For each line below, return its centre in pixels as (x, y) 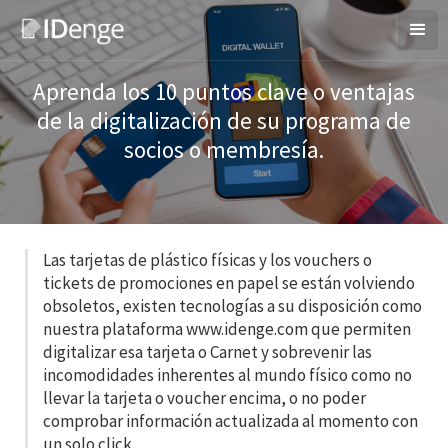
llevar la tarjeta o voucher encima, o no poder (204, 398)
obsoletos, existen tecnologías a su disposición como (232, 306)
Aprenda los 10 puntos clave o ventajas (224, 91)
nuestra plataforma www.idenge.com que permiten (227, 329)
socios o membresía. (224, 149)
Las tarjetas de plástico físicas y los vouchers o (207, 260)
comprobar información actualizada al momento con (230, 421)
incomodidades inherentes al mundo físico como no (227, 375)
